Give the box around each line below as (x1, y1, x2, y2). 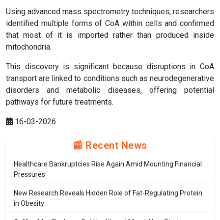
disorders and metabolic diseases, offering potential (6, 85, 214, 95)
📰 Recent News (73, 139, 147, 152)
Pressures (14, 170, 45, 179)
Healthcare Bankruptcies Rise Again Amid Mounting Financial (14, 160, 202, 168)
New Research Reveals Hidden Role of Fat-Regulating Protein (14, 189, 202, 197)
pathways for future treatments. (6, 97, 113, 107)
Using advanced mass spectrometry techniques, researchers (6, 7, 214, 17)
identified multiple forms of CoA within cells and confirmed (6, 19, 214, 28)
